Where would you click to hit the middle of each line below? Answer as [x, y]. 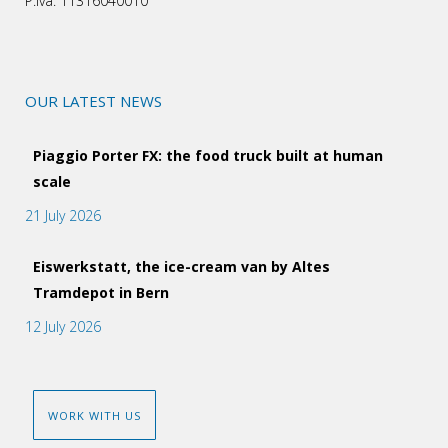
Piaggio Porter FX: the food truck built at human [208, 156]
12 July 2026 [63, 327]
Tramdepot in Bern [101, 293]
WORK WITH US [94, 415]
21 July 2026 [63, 216]
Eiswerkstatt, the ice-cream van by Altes [181, 267]
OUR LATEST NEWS [93, 101]
